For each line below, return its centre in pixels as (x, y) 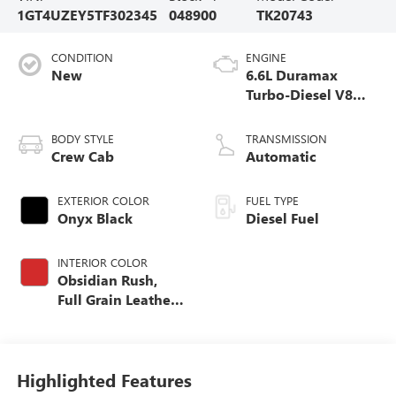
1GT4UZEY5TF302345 (87, 14)
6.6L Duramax (292, 74)
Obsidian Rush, (107, 279)
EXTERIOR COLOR (103, 200)
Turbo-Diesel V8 (299, 94)
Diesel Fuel (282, 217)
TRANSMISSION (286, 138)
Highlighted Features (104, 380)
